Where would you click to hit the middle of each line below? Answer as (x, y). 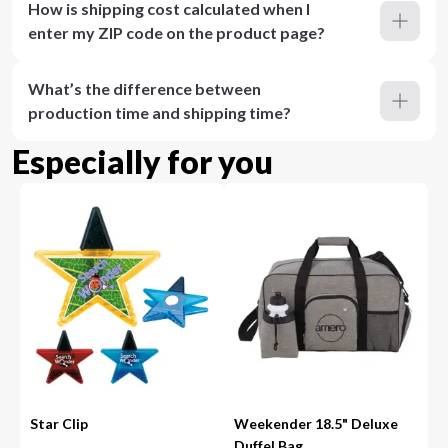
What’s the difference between (144, 88)
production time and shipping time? (159, 112)
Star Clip (59, 423)
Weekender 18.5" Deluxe (316, 423)
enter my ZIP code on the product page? (176, 32)
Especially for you (142, 161)
